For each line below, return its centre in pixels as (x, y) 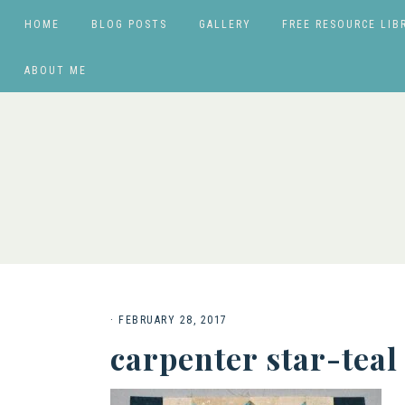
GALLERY (225, 24)
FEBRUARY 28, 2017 (173, 320)
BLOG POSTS (129, 24)
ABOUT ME (56, 71)
